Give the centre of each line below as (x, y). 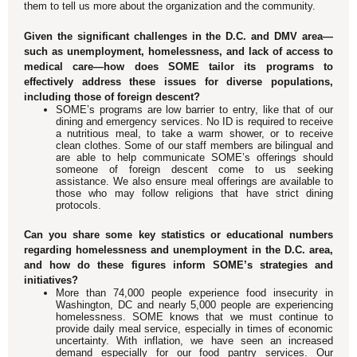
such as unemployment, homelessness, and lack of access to (178, 51)
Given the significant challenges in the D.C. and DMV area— (178, 36)
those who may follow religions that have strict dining (194, 193)
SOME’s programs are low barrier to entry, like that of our (194, 110)
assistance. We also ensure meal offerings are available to (194, 181)
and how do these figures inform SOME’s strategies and (178, 265)
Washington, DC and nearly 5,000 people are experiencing (194, 305)
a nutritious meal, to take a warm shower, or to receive (194, 133)
